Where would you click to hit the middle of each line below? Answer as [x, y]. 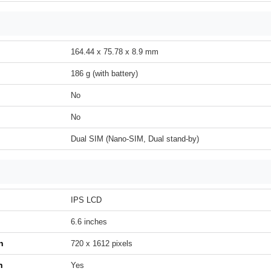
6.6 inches [89, 222]
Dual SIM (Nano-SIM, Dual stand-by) [135, 139]
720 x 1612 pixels [102, 243]
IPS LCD [86, 200]
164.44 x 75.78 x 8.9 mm [115, 52]
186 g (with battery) [104, 73]
